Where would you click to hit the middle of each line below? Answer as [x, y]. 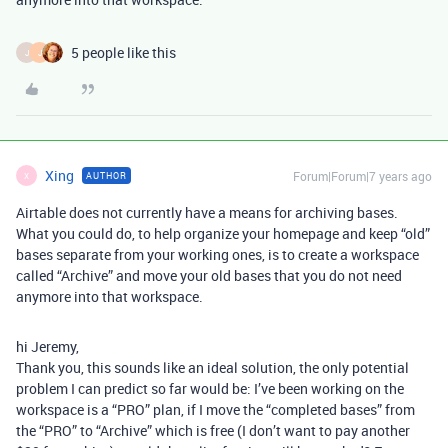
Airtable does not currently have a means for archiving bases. [207, 212]
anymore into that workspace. [109, 296]
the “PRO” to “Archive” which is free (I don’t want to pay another [213, 430]
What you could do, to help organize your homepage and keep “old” [223, 233]
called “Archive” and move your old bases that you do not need [209, 275]
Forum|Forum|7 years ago [362, 176]
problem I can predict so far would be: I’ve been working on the [210, 388]
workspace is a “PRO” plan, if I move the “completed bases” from [215, 409]
